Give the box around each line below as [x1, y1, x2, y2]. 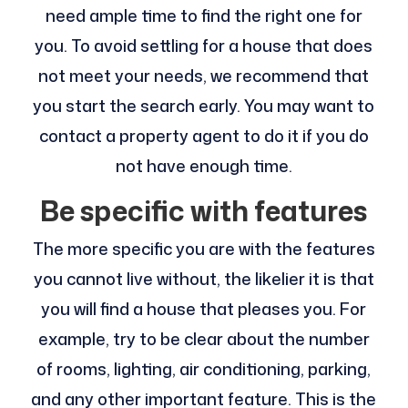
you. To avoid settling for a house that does [35, 34, 373, 58]
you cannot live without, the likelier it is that [33, 267, 374, 291]
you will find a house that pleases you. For [41, 297, 367, 321]
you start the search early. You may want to [33, 94, 375, 118]
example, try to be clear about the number [37, 327, 370, 352]
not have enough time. [115, 154, 292, 178]
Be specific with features [40, 191, 368, 231]
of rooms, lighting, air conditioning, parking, [36, 357, 372, 382]
